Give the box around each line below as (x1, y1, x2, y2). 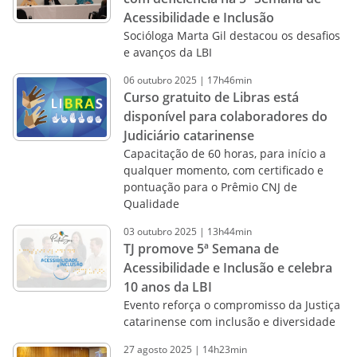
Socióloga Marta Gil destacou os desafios (123, 28, 340, 43)
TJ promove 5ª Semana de (123, 240, 279, 257)
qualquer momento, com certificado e (123, 163, 324, 178)
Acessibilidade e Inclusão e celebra (123, 259, 332, 277)
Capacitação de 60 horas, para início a (123, 146, 326, 161)
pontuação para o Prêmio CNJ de (123, 179, 297, 194)
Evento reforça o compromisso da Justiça (123, 297, 340, 312)
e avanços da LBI (123, 45, 212, 60)
